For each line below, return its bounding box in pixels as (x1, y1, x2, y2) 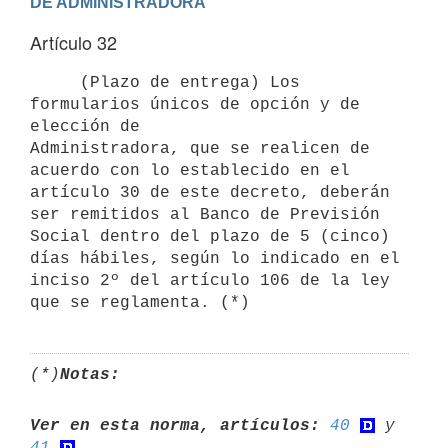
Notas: (60, 365, 120, 384)
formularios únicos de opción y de (30, 95, 360, 114)
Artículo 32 (30, 29, 117, 55)
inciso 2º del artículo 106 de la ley (30, 271, 390, 290)
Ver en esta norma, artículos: (30, 416, 320, 435)
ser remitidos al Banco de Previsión (30, 205, 380, 224)
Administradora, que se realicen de (30, 139, 370, 158)
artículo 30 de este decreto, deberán (30, 183, 390, 202)
